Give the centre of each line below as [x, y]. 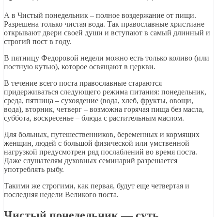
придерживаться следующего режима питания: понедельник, [105, 92]
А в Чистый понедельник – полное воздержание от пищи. [100, 15]
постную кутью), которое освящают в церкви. [80, 66]
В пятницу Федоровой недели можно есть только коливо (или [107, 58]
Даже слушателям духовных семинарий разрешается [91, 160]
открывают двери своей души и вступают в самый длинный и [107, 32]
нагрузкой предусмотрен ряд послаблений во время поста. [101, 152]
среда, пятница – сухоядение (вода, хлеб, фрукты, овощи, [99, 100]
